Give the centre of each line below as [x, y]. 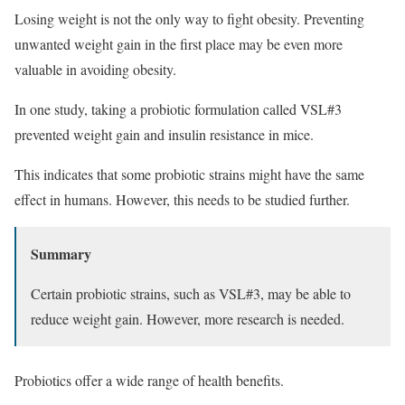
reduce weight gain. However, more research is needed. [188, 318]
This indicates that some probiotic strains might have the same [189, 174]
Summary [61, 253]
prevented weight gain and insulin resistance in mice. [164, 134]
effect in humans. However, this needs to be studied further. [182, 199]
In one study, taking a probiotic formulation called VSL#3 [178, 108]
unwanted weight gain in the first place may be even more [179, 43]
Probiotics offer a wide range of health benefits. [149, 380]
